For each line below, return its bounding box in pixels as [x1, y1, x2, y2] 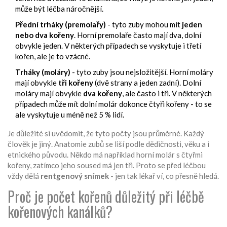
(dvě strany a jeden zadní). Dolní [93, 78, 201, 88]
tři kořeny [58, 78, 93, 88]
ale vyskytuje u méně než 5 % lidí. [15, 110, 124, 120]
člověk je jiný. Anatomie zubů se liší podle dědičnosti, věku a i [8, 139, 209, 149]
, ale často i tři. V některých [122, 89, 212, 98]
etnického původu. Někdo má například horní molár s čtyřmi [8, 150, 203, 160]
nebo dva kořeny [15, 30, 74, 40]
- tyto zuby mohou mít [106, 20, 182, 29]
